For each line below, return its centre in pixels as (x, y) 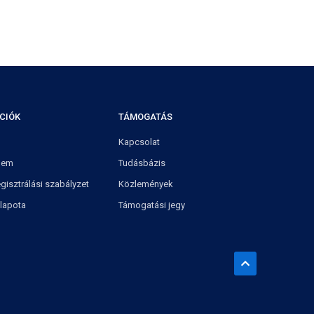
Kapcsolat (139, 142)
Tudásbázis (142, 163)
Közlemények (145, 184)
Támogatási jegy (151, 205)
